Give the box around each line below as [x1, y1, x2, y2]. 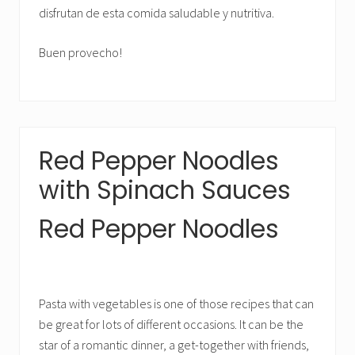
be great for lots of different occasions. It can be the [39, 316, 303, 332]
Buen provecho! [39, 44, 122, 60]
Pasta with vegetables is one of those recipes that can [39, 296, 314, 311]
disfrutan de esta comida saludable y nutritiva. [39, 5, 274, 21]
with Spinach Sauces [39, 173, 291, 208]
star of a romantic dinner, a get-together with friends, [39, 337, 309, 353]
